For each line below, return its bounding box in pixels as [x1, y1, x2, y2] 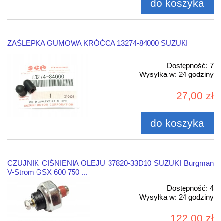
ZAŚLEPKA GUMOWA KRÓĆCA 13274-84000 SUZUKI [7, 39, 188, 48]
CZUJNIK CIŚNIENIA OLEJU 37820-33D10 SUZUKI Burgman [7, 158, 214, 167]
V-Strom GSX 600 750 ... [7, 167, 87, 176]
